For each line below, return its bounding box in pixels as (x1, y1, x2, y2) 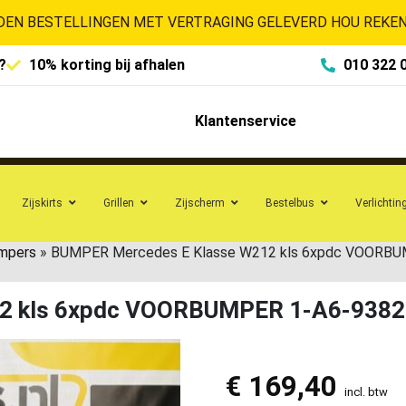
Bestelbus (266, 196, 314, 209)
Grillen (103, 196, 134, 209)
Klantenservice (194, 112, 296, 130)
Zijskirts (22, 196, 63, 209)
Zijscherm (175, 196, 225, 209)
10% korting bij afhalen (29, 56, 185, 73)
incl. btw (343, 384, 388, 399)
